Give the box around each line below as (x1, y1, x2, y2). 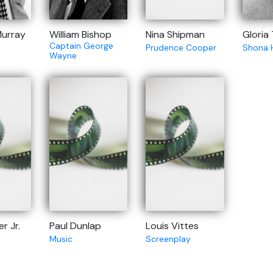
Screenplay (146, 233, 191, 245)
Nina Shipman (146, 28, 205, 41)
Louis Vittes (146, 219, 199, 233)
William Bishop (49, 28, 112, 41)
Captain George (49, 40, 113, 52)
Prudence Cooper (146, 42, 216, 54)
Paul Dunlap (49, 219, 101, 233)
